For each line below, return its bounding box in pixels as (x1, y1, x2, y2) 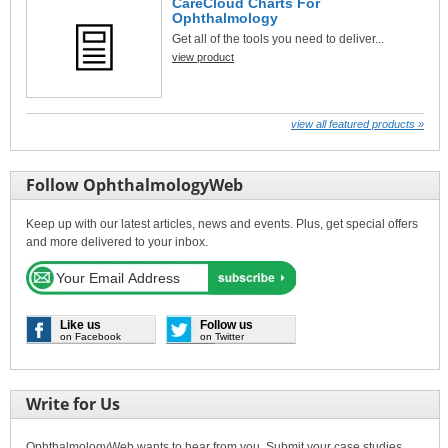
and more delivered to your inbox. (26, 234, 208, 249)
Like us (60, 317, 101, 332)
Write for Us (26, 392, 120, 415)
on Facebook (60, 330, 121, 342)
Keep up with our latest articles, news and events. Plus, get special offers (26, 216, 418, 231)
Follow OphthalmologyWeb (26, 173, 243, 196)
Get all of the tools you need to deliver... (172, 31, 384, 46)
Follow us (200, 317, 253, 332)
